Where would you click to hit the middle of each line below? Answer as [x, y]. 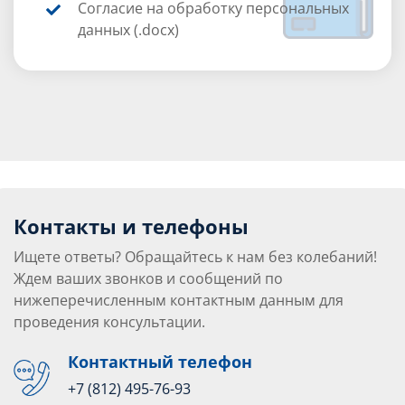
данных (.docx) [128, 29]
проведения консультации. [109, 321]
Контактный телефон [160, 361]
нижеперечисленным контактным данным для [179, 300]
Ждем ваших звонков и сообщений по [148, 278]
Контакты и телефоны [131, 226]
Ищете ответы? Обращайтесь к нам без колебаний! [195, 256]
